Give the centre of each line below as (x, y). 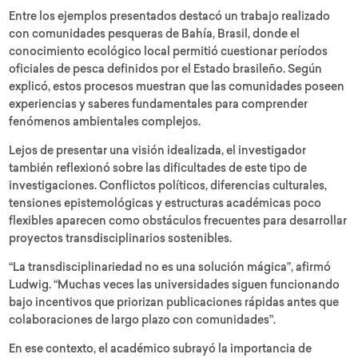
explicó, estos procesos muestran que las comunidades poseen (177, 88)
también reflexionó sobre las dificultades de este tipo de (158, 169)
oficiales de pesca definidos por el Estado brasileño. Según (166, 70)
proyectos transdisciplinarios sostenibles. (121, 239)
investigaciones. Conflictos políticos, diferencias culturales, (168, 187)
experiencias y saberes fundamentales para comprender (159, 105)
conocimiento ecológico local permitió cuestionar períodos (169, 52)
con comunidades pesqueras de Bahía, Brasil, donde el (155, 35)
